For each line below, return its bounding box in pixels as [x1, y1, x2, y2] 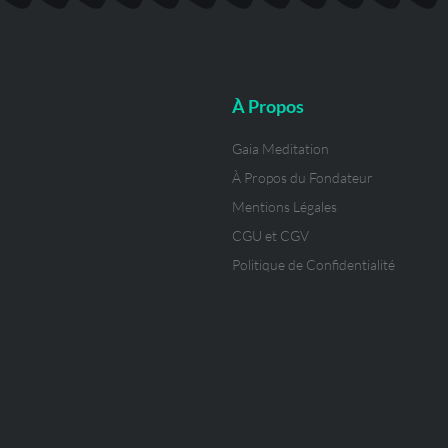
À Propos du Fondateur [232, 169, 373, 187]
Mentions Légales [232, 198, 337, 216]
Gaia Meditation [232, 140, 329, 158]
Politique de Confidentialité [232, 256, 395, 274]
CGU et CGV [232, 227, 309, 245]
